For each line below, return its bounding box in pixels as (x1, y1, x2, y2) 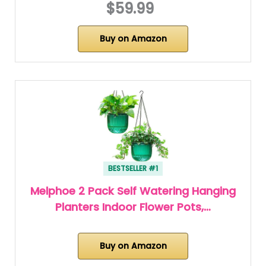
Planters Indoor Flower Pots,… (55, 199, 211, 214)
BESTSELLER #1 (108, 163, 158, 173)
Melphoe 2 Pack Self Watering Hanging (30, 183, 236, 198)
